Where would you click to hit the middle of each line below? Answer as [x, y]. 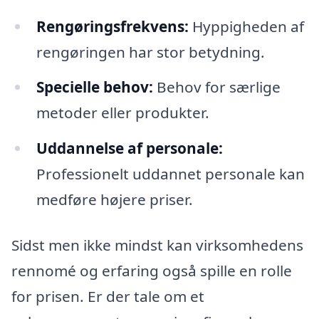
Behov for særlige [216, 87]
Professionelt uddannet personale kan [170, 174]
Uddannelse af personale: [129, 148]
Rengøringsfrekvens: [112, 26]
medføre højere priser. [114, 200]
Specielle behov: [94, 87]
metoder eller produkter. [122, 113]
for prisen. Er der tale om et [108, 297]
